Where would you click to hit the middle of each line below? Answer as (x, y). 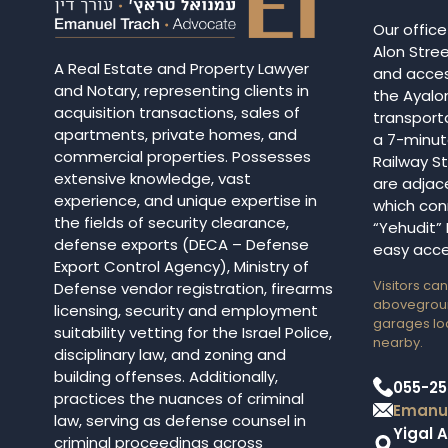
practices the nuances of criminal (178, 399)
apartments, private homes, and (175, 135)
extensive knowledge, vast (152, 179)
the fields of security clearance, (171, 223)
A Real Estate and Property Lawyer (181, 69)
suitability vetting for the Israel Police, (192, 333)
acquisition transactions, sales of (176, 113)
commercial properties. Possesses (182, 157)
